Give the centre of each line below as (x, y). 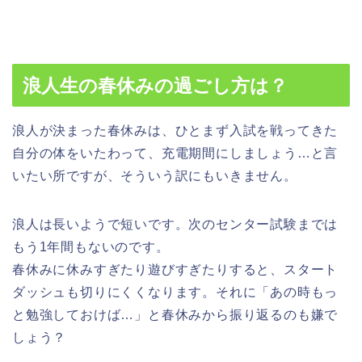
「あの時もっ (297, 292)
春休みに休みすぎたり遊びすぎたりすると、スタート (175, 269)
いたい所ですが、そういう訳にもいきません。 (155, 175)
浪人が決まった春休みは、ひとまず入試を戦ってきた (175, 130)
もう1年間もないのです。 (91, 246)
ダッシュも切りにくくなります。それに (135, 292)
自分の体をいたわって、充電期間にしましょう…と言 (175, 153)
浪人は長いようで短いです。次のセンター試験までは (175, 224)
